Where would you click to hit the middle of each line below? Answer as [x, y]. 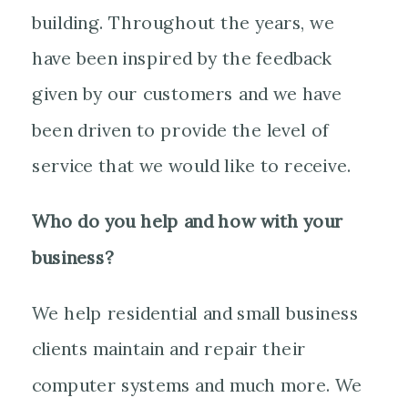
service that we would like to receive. [191, 166]
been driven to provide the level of [181, 130]
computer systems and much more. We [197, 385]
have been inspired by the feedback [182, 59]
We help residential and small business [195, 314]
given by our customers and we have [187, 95]
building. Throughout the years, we [183, 23]
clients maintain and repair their [169, 350]
